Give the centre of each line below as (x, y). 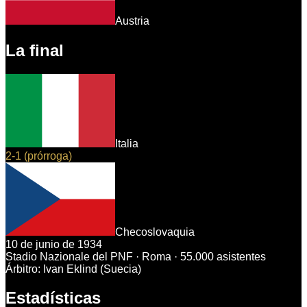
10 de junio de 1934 (54, 244)
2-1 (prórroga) (39, 156)
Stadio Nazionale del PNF (69, 256)
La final (35, 50)
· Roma (152, 256)
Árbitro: (24, 269)
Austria (132, 21)
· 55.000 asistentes (219, 256)
